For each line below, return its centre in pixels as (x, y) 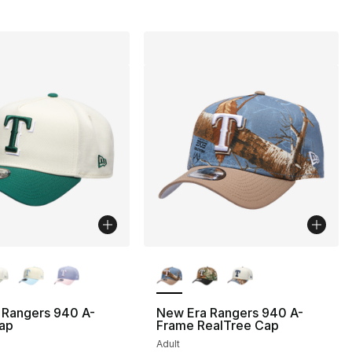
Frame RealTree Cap (218, 325)
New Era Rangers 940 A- (230, 312)
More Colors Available (225, 255)
